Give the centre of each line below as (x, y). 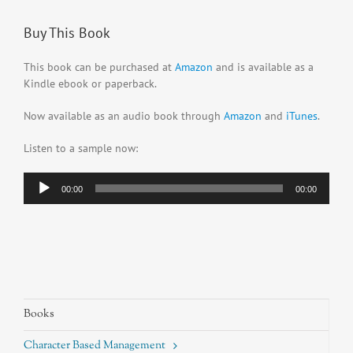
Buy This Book (67, 33)
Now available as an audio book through (124, 116)
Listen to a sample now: (81, 149)
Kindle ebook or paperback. (90, 84)
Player (38, 197)
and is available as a (263, 67)
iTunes (302, 116)
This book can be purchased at (99, 67)
